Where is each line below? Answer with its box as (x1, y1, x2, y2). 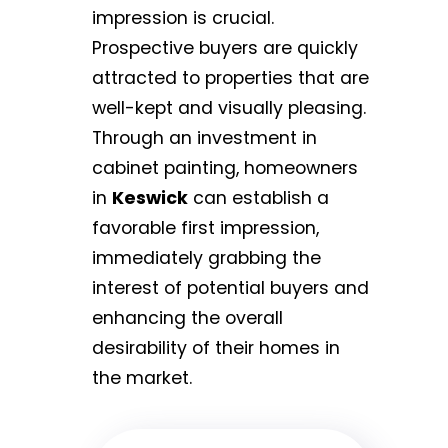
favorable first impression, (92, 216, 319, 241)
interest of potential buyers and (92, 276, 369, 301)
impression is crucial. (92, 6, 274, 31)
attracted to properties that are (92, 66, 369, 91)
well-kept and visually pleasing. (92, 96, 366, 121)
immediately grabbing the (92, 246, 321, 271)
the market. (92, 366, 192, 391)
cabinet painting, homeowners (92, 156, 358, 181)
